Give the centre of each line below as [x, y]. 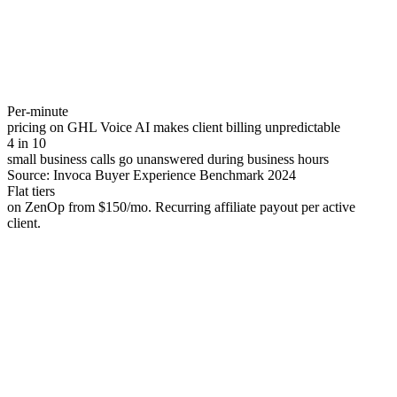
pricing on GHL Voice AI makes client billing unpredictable [174, 128]
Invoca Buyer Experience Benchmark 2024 [175, 175]
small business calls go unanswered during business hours [168, 160]
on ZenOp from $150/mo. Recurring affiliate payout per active [181, 207]
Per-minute [38, 112]
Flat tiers [31, 191]
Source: [30, 175]
